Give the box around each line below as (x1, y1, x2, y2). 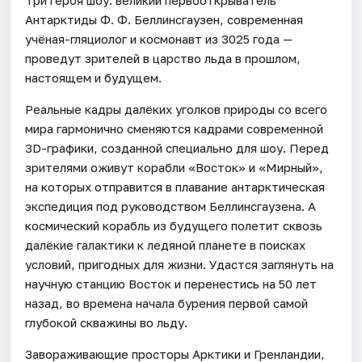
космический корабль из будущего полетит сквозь (25, 217, 323, 233)
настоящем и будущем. (25, 69, 162, 85)
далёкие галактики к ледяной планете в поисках (25, 237, 306, 252)
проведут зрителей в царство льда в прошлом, (25, 50, 301, 65)
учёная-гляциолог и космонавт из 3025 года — (25, 31, 293, 46)
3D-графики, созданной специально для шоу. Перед (25, 140, 330, 155)
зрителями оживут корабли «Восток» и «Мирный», (25, 159, 324, 175)
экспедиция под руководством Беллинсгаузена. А (25, 198, 317, 213)
